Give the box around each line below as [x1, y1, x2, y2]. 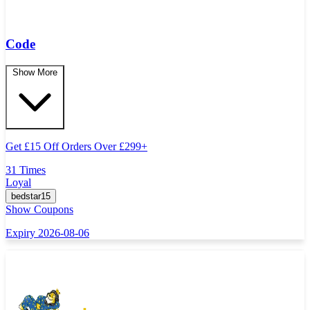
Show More [12, 66, 57, 77]
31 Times [6, 163, 46, 176]
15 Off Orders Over [30, 140, 119, 152]
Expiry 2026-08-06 [6, 226, 89, 239]
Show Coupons [6, 203, 73, 215]
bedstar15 [11, 190, 51, 201]
